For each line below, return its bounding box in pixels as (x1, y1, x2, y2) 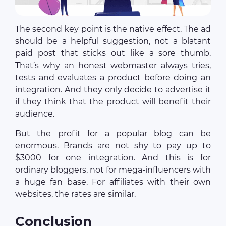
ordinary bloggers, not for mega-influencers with (15, 164, 211, 175)
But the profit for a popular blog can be (15, 128, 211, 138)
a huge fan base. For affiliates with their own (15, 177, 211, 187)
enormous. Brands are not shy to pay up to (15, 140, 211, 150)
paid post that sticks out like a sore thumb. (15, 48, 211, 58)
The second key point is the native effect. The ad (15, 24, 211, 34)
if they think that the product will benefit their (15, 96, 211, 106)
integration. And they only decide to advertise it (15, 84, 211, 94)
